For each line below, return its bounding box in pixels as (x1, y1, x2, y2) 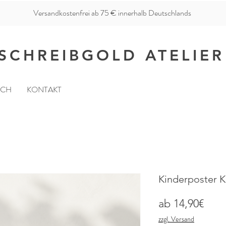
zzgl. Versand (158, 214, 194, 224)
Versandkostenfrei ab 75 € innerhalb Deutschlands (33, 7, 191, 19)
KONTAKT (27, 84, 62, 96)
